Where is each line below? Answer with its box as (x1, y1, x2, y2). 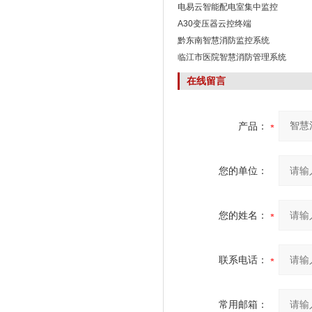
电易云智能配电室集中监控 (178, 2, 278, 12)
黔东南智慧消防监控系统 (178, 36, 270, 45)
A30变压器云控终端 (178, 19, 251, 29)
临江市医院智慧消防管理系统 (178, 52, 286, 62)
